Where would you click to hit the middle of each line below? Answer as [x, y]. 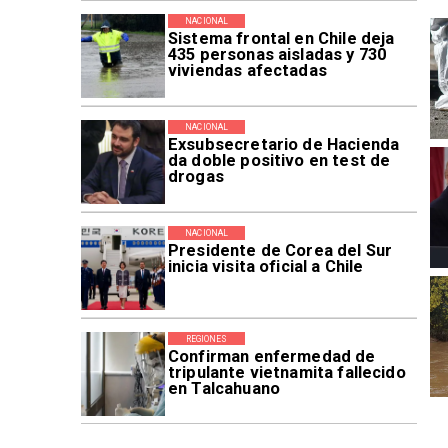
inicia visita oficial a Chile [265, 266]
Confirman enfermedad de [271, 356]
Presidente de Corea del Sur [280, 250]
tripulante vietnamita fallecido [286, 372]
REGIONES [206, 338]
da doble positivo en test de [279, 160]
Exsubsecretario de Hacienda [283, 144]
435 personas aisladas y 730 [277, 55]
